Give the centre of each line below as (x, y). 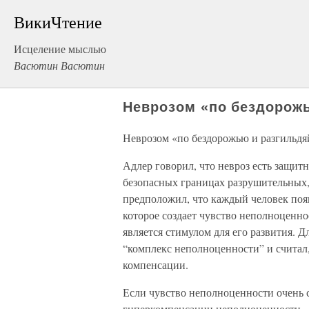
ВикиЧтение (58, 22)
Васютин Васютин (59, 65)
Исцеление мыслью (60, 49)
